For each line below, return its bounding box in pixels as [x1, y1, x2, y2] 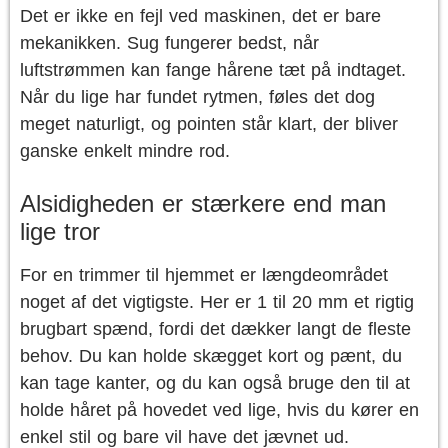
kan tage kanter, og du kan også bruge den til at [20, 373, 410, 393]
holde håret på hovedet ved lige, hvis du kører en [20, 400, 419, 420]
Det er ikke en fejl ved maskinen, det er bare [20, 6, 381, 26]
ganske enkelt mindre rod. [20, 141, 230, 161]
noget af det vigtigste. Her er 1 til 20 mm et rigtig [20, 292, 414, 312]
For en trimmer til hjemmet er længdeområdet [20, 265, 388, 285]
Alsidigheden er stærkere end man [20, 190, 386, 217]
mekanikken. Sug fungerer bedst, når [20, 33, 319, 53]
